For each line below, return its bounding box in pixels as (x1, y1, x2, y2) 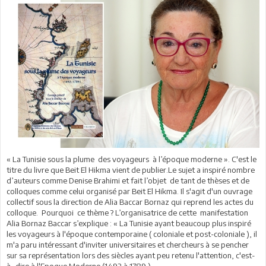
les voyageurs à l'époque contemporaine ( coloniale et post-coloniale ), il (7, 229, 257, 239)
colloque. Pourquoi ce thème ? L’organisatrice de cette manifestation (7, 207, 248, 217)
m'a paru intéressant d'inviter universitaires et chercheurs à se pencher (7, 239, 249, 249)
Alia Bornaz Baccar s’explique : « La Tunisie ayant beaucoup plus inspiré (7, 218, 251, 228)
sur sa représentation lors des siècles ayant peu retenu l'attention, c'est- (7, 250, 255, 260)
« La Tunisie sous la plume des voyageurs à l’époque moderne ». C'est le (7, 154, 256, 164)
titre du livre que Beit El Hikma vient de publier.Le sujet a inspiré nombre (7, 164, 255, 175)
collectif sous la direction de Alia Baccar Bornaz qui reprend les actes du (7, 197, 254, 207)
